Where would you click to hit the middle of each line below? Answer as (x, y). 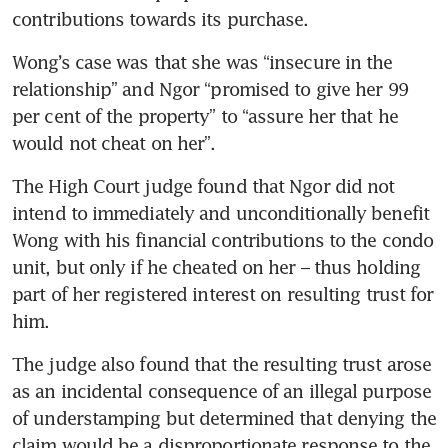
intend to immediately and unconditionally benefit (220, 212)
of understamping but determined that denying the (224, 417)
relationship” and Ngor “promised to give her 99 (210, 88)
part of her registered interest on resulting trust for (223, 293)
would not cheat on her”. (114, 142)
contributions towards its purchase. (160, 18)
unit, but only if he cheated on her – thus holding (216, 266)
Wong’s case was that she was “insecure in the (202, 61)
